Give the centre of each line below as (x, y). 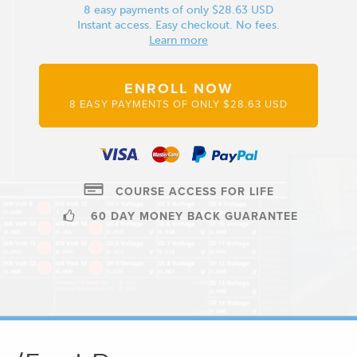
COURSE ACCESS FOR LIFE (192, 192)
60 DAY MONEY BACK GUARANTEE (192, 217)
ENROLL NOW (178, 88)
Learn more (178, 40)
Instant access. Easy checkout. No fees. (178, 25)
